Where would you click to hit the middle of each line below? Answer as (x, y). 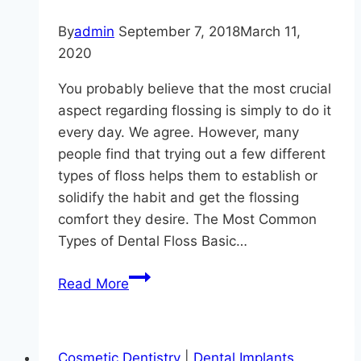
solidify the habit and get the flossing (178, 197)
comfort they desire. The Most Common (187, 219)
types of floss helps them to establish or (188, 176)
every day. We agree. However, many (178, 132)
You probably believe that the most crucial (195, 89)
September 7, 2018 (179, 31)
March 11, (270, 31)
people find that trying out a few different (192, 154)
